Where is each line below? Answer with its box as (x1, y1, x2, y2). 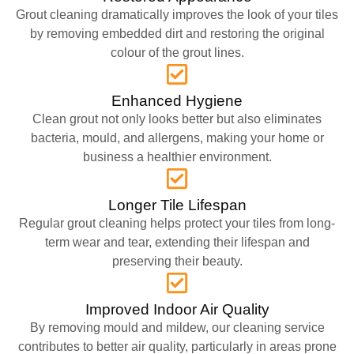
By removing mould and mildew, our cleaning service (29, 320, 325, 334)
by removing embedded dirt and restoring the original (29, 26, 325, 40)
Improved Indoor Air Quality (85, 300, 269, 318)
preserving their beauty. (111, 254, 243, 268)
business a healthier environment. (82, 149, 272, 164)
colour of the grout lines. (110, 45, 244, 59)
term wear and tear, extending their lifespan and (44, 235, 310, 249)
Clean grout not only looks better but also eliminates (32, 111, 322, 126)
